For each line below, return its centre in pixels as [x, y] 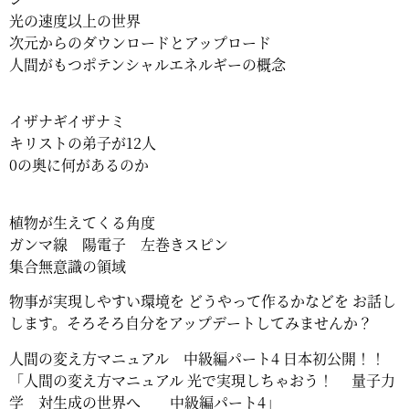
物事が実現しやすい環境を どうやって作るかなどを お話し [203, 301]
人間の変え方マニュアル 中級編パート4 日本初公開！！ [197, 358]
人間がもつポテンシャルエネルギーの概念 [147, 64]
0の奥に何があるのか [79, 165]
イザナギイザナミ [67, 121]
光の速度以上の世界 [75, 20]
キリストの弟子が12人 [83, 143]
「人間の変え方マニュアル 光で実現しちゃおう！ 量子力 [202, 380]
